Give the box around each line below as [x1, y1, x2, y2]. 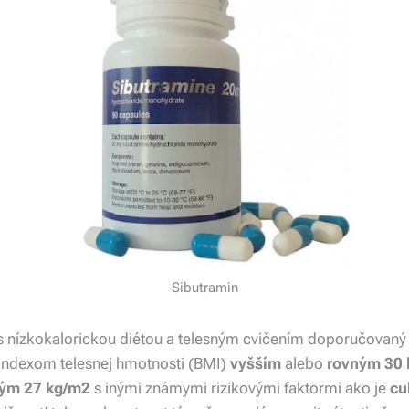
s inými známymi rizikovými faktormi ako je [90, 379, 390, 397]
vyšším [230, 354, 281, 372]
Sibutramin [171, 279, 238, 296]
